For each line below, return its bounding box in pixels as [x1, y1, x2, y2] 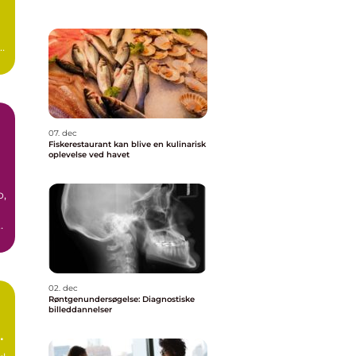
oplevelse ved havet [48, 149, 130, 160]
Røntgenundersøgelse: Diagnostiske [48, 294, 195, 304]
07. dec [48, 128, 77, 138]
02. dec [48, 283, 78, 293]
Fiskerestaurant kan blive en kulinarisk [48, 139, 206, 149]
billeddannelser [48, 304, 112, 315]
